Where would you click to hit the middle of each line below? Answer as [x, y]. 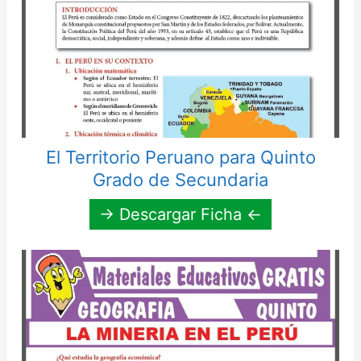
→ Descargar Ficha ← [180, 215]
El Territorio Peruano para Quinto [180, 158]
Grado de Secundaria [180, 180]
